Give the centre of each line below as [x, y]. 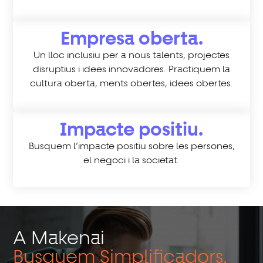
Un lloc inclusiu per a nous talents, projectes [131, 56]
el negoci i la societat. [131, 161]
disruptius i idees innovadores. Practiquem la [131, 70]
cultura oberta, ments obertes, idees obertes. [131, 84]
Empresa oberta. [131, 40]
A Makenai [59, 239]
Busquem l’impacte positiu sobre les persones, [131, 147]
